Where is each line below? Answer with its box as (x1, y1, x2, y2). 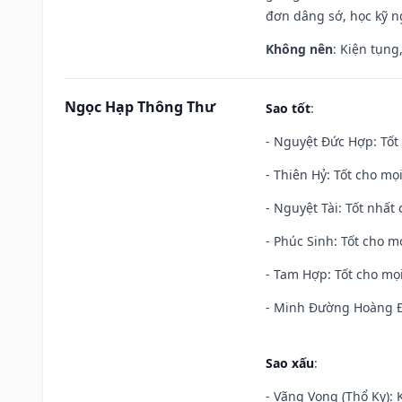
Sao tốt (266, 99, 310, 117)
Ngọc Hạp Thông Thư (65, 96, 215, 117)
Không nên (266, 39, 333, 57)
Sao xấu (266, 354, 314, 371)
